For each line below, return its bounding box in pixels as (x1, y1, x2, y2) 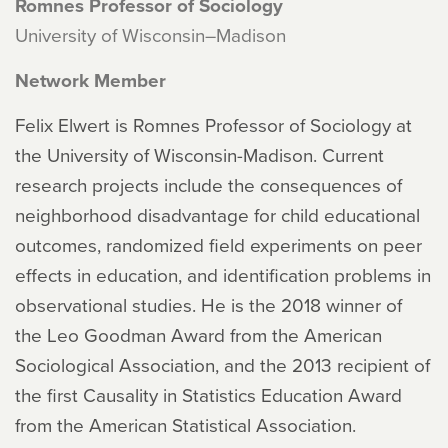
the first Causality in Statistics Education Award (15, 381, 402, 408)
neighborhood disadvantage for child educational (15, 201, 420, 228)
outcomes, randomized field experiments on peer (15, 231, 422, 258)
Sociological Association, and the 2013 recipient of (15, 351, 430, 378)
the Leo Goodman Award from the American (15, 321, 382, 348)
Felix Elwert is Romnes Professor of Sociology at (15, 111, 412, 138)
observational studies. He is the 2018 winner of (15, 291, 402, 318)
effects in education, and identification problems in (15, 261, 431, 288)
